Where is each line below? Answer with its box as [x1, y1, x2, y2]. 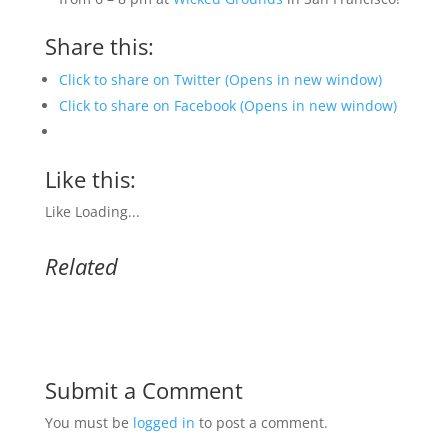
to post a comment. [194, 413, 328, 432]
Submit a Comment [44, 375, 243, 405]
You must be [44, 413, 133, 432]
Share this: [44, 31, 154, 61]
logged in [132, 413, 195, 432]
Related [44, 251, 118, 281]
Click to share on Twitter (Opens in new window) [58, 70, 382, 89]
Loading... [74, 202, 140, 221]
